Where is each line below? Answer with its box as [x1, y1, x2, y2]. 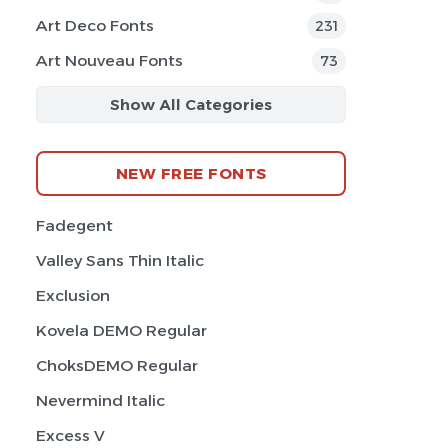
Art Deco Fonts [36, 16, 154, 35]
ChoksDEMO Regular [36, 356, 198, 375]
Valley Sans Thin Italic [36, 251, 204, 270]
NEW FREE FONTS [115, 163, 267, 183]
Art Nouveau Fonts [36, 51, 183, 70]
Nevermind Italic [36, 391, 165, 410]
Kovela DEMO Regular [36, 321, 207, 340]
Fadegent [36, 216, 113, 235]
